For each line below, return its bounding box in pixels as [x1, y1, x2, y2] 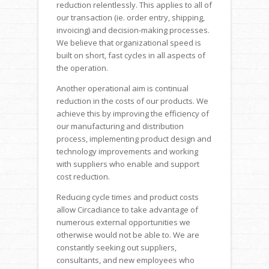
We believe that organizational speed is [56, 37, 201, 48]
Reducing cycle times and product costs [56, 191, 199, 202]
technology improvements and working [56, 145, 198, 157]
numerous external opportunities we [56, 216, 190, 228]
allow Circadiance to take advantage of [56, 204, 198, 215]
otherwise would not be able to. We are [56, 229, 199, 240]
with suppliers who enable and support [56, 158, 199, 169]
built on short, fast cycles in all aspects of [56, 49, 205, 61]
